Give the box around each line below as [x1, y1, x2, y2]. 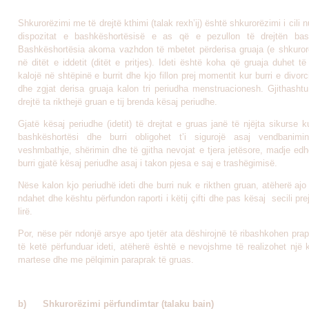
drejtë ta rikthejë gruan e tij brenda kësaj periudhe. [18, 97, 217, 107]
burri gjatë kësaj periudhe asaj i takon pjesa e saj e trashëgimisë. [18, 158, 277, 168]
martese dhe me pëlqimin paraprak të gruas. [18, 255, 194, 265]
